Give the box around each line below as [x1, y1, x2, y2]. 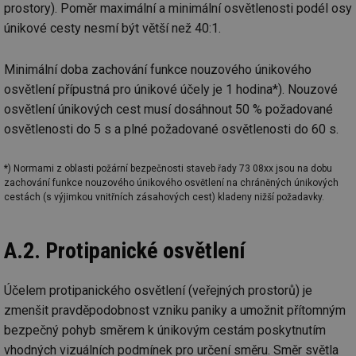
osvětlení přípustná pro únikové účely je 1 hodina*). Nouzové [4, 82, 338, 98]
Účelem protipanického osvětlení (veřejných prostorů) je [4, 282, 312, 298]
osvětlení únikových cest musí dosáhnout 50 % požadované [4, 102, 333, 118]
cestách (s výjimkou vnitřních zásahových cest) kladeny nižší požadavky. [4, 191, 324, 203]
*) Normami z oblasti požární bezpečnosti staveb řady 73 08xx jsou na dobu [4, 162, 332, 174]
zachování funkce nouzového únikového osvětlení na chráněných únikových [4, 176, 339, 188]
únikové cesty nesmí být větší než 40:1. [4, 21, 221, 37]
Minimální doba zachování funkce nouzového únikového [4, 62, 311, 78]
